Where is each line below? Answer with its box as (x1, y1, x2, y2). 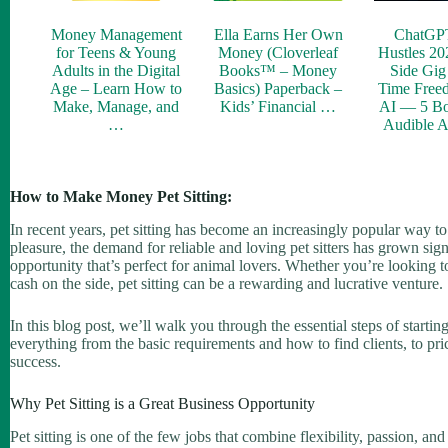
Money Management (50, 25, 182, 43)
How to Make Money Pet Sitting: (10, 187, 232, 205)
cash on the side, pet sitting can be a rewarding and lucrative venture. (10, 274, 443, 292)
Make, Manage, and (53, 97, 180, 115)
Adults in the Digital (52, 61, 181, 79)
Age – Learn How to (50, 79, 183, 97)
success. (10, 352, 61, 370)
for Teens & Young (56, 43, 177, 61)
